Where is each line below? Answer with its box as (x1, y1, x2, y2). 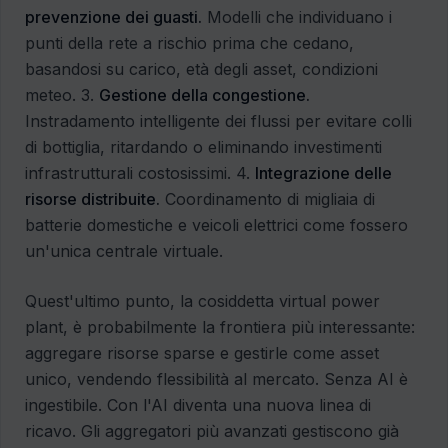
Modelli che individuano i (202, 7, 392, 28)
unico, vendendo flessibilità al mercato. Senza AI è (25, 369, 408, 390)
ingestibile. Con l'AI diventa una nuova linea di (25, 395, 371, 416)
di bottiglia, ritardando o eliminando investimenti (25, 137, 382, 158)
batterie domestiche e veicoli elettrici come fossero (25, 215, 408, 236)
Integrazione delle (255, 163, 392, 184)
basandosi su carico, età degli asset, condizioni (25, 59, 378, 80)
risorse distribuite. (25, 189, 160, 210)
